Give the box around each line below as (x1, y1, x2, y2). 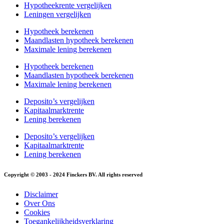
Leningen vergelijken (24, 10, 91, 19)
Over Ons (24, 199, 55, 208)
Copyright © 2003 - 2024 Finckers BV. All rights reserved (4, 171, 142, 178)
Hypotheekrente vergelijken (24, 1, 111, 10)
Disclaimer (24, 190, 58, 199)
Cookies (24, 208, 50, 217)
